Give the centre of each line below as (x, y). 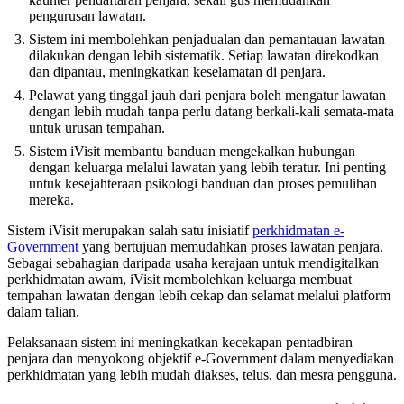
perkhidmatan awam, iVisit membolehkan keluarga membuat (179, 280)
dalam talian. (43, 312)
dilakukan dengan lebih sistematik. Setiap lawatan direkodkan (204, 56)
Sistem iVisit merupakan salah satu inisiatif (130, 231)
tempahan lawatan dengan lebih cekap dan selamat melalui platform (199, 296)
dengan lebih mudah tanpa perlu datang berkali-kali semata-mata (211, 112)
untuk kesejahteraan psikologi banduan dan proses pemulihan (203, 184)
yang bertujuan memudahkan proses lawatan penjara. (231, 247)
